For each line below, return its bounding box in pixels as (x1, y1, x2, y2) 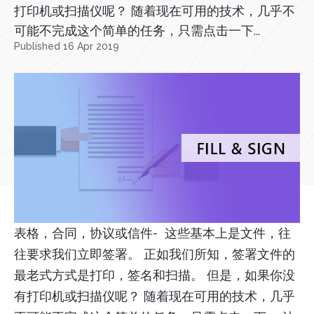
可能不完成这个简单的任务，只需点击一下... (14, 23, 260, 38)
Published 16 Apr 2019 (14, 41, 119, 52)
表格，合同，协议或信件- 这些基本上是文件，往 (14, 226, 291, 241)
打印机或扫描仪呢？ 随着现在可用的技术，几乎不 (14, 4, 295, 18)
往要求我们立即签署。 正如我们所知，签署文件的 (14, 247, 295, 262)
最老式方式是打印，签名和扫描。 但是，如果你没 (14, 268, 295, 283)
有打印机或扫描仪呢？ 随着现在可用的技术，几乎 (14, 289, 295, 304)
